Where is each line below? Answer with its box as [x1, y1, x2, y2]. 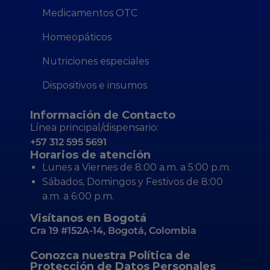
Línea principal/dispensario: [30, 121, 159, 133]
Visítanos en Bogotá [30, 211, 146, 225]
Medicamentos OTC [42, 7, 137, 19]
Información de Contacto [30, 108, 175, 122]
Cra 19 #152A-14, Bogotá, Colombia [30, 224, 196, 236]
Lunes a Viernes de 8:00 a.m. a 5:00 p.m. [42, 161, 231, 173]
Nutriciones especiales [42, 55, 149, 67]
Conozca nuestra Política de [30, 248, 190, 262]
